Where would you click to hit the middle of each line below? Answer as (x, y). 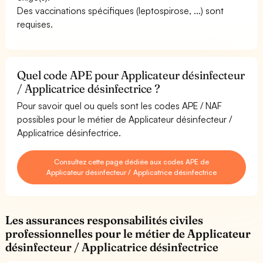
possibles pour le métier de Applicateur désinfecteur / (125, 119)
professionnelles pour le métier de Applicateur (128, 233)
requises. (35, 24)
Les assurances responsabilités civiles (104, 220)
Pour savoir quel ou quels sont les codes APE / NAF (120, 105)
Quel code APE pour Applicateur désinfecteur (131, 75)
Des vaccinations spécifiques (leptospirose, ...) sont (121, 10)
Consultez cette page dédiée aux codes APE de (131, 161)
